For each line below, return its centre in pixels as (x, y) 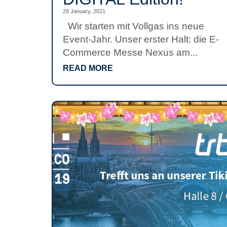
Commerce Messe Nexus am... (130, 52)
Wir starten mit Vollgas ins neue (134, 26)
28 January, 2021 (84, 11)
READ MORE (88, 68)
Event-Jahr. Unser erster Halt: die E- (141, 39)
